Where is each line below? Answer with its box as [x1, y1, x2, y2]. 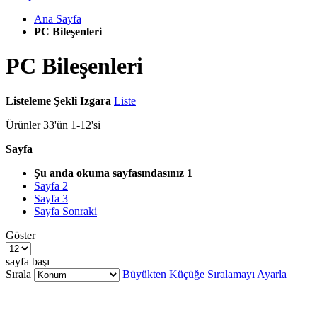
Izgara [80, 94, 111, 107]
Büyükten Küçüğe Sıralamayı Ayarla [122, 267, 287, 280]
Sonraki [62, 204, 97, 217]
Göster [6, 229, 35, 241]
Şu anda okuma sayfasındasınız [34, 166, 184, 179]
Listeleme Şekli [6, 94, 77, 107]
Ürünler [6, 118, 43, 131]
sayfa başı [6, 255, 50, 267]
